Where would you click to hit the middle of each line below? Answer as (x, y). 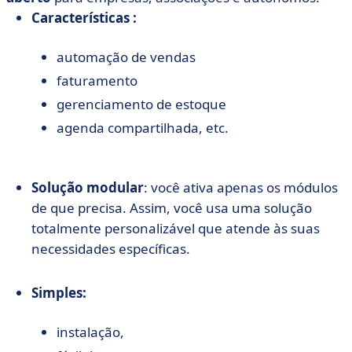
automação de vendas (126, 57)
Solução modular (88, 187)
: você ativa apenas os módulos (241, 187)
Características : (84, 18)
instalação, (90, 332)
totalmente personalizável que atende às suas (176, 228)
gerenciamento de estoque (141, 104)
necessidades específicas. (111, 249)
